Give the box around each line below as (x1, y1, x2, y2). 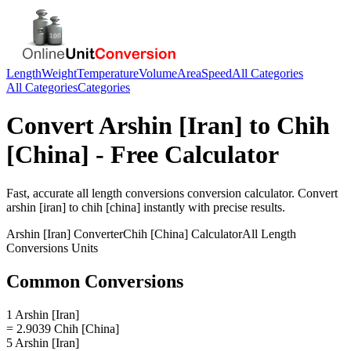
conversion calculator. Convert (184, 186, 338, 200)
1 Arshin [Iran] (6, 307, 79, 321)
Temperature (77, 67, 139, 80)
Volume (139, 67, 177, 80)
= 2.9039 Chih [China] (6, 321, 119, 335)
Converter (71, 226, 123, 241)
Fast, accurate (6, 186, 77, 200)
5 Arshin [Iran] (6, 335, 79, 349)
